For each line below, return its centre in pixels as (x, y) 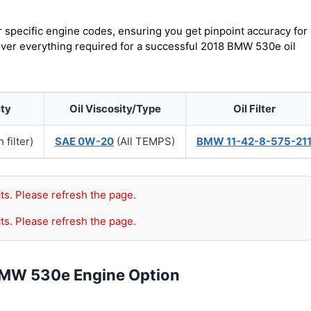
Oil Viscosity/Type (115, 109)
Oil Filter (254, 109)
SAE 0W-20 (84, 141)
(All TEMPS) (144, 141)
